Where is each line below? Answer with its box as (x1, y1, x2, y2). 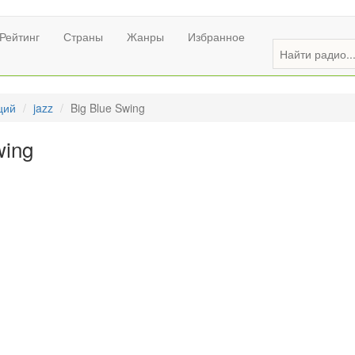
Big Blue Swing (71, 100, 145, 116)
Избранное (188, 29, 245, 44)
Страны (63, 29, 103, 44)
